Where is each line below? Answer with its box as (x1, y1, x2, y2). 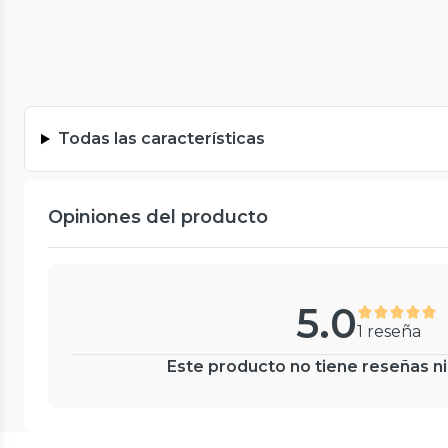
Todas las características (57, 129, 265, 149)
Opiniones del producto (48, 206, 268, 229)
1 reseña (356, 321, 421, 341)
